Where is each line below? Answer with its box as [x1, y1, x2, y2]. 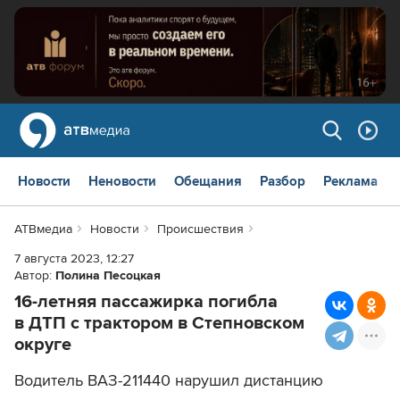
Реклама [323, 173, 378, 190]
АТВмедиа [14, 221, 72, 237]
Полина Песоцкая [55, 268, 161, 284]
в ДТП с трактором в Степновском [14, 312, 304, 335]
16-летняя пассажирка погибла [14, 291, 278, 313]
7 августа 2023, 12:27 [14, 251, 134, 267]
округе [14, 334, 71, 356]
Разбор [260, 173, 305, 190]
